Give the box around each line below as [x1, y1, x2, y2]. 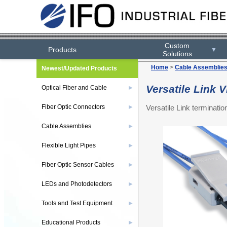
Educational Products [42, 219, 100, 226]
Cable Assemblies [42, 123, 91, 130]
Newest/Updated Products [42, 65, 117, 72]
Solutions [162, 49, 192, 58]
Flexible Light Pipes [42, 142, 96, 149]
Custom [165, 41, 190, 50]
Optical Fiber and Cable [42, 84, 107, 91]
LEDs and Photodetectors [42, 180, 112, 187]
